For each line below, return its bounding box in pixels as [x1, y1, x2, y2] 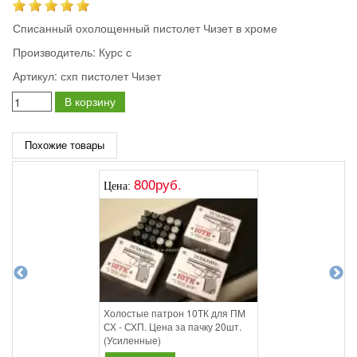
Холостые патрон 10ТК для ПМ [104, 306, 245, 320]
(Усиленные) [104, 333, 161, 347]
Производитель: [13, 44, 96, 61]
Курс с [96, 44, 131, 61]
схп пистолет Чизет [57, 68, 161, 84]
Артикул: [13, 68, 57, 84]
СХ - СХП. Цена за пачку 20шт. [104, 320, 241, 334]
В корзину [65, 93, 116, 110]
